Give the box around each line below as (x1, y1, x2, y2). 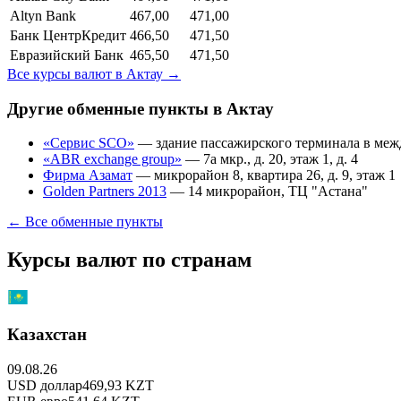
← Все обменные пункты (7, 214, 163, 230)
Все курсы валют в (7, 65, 126, 81)
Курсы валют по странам (7, 248, 252, 272)
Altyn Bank (10, 7, 76, 23)
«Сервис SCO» (43, 135, 134, 151)
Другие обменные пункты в (7, 98, 226, 118)
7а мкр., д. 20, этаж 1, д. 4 (203, 151, 358, 167)
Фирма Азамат (43, 167, 132, 183)
